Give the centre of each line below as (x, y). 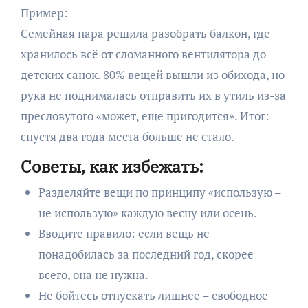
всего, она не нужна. (93, 274)
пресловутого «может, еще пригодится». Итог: (145, 116)
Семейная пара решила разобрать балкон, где (145, 34)
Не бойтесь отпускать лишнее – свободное (153, 295)
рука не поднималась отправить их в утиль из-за (153, 96)
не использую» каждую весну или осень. (147, 212)
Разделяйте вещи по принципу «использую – (159, 192)
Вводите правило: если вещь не (124, 233)
